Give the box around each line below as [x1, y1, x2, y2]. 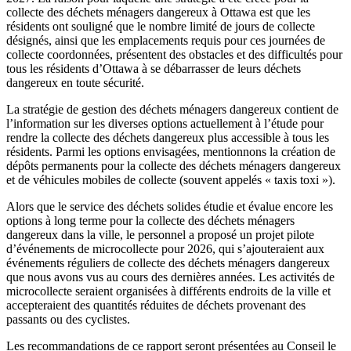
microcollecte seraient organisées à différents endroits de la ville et [6, 284, 331, 298]
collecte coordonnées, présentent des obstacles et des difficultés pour [6, 47, 342, 61]
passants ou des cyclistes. [6, 312, 130, 326]
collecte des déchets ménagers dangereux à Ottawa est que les [6, 5, 310, 19]
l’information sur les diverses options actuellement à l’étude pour [6, 116, 324, 130]
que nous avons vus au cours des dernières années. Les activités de [6, 270, 335, 284]
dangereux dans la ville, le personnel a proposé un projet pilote [6, 227, 314, 241]
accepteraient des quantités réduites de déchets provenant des [6, 298, 306, 312]
